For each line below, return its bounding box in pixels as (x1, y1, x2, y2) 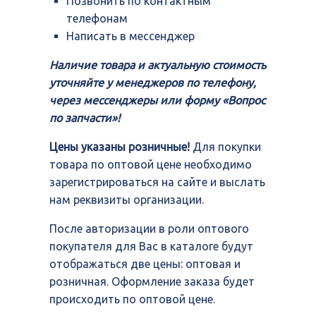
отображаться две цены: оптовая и (49, 257, 241, 270)
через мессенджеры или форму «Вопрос (49, 93, 265, 107)
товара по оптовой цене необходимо (49, 157, 252, 171)
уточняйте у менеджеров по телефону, (49, 75, 256, 89)
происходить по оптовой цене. (49, 292, 215, 305)
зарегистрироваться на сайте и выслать (49, 175, 265, 188)
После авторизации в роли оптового (49, 221, 249, 235)
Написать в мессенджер (66, 29, 195, 42)
